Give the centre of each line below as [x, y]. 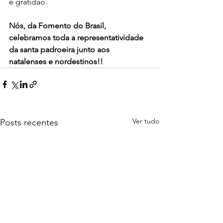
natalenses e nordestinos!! [56, 61]
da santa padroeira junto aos [60, 49]
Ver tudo [146, 121]
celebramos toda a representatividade [77, 37]
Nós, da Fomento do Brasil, [58, 25]
